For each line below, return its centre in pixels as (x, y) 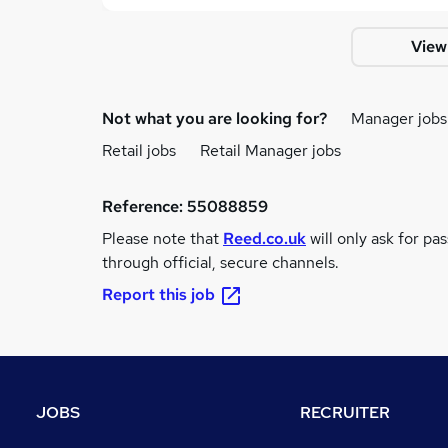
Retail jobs (139, 150)
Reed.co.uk (264, 238)
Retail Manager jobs (270, 150)
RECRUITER (345, 412)
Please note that (162, 238)
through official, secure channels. (220, 262)
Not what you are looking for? (214, 118)
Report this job (158, 294)
